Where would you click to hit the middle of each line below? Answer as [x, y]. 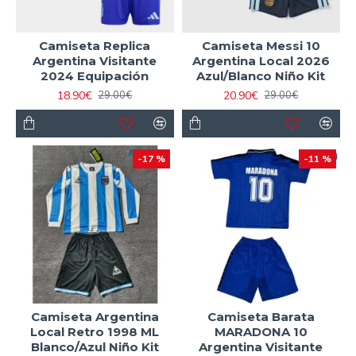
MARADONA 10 [261, 331]
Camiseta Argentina [95, 316]
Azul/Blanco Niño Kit [261, 75]
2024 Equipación [95, 75]
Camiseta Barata [261, 316]
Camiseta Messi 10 [261, 45]
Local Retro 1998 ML [95, 331]
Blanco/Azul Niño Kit [95, 346]
